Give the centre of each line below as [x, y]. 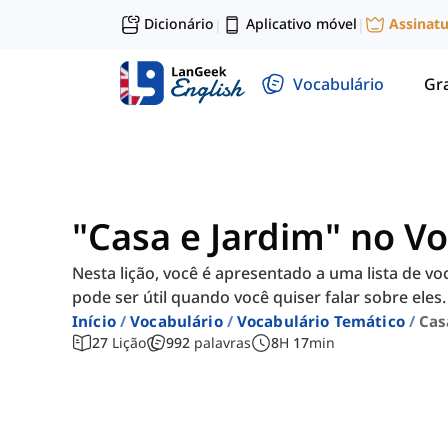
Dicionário [179, 23]
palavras [222, 343]
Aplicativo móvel [301, 23]
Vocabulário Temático [320, 321]
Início [94, 321]
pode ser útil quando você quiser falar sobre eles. [259, 297]
